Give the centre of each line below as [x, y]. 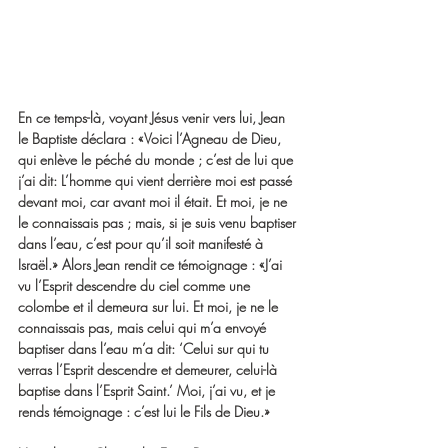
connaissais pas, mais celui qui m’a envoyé [144, 327]
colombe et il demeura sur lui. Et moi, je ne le [150, 306]
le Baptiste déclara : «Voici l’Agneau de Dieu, [151, 138]
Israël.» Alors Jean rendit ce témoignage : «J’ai [152, 264]
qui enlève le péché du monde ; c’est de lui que [157, 159]
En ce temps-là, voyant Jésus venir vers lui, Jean [153, 117]
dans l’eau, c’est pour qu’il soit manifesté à [142, 243]
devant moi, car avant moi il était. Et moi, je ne [154, 201]
